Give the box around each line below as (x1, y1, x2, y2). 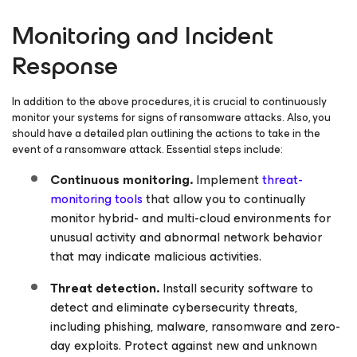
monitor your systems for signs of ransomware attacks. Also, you (12, 108, 331, 127)
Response (12, 45, 118, 87)
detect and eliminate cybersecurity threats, (50, 296, 297, 318)
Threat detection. (50, 277, 159, 299)
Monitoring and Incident (12, 14, 273, 57)
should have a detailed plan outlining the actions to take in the (12, 124, 320, 143)
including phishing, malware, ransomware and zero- (50, 316, 340, 337)
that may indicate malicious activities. (50, 245, 261, 267)
